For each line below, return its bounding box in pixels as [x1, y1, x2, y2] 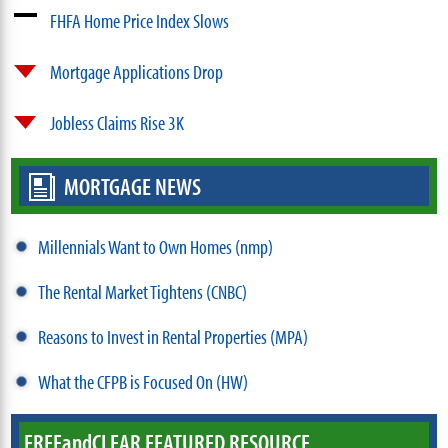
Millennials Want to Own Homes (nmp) [38, 233, 274, 259]
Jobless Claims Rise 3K [50, 109, 185, 135]
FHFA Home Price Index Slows [50, 7, 230, 33]
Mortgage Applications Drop [50, 58, 224, 84]
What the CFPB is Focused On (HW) [38, 368, 249, 394]
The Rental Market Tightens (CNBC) [38, 278, 248, 304]
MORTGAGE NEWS [64, 170, 202, 201]
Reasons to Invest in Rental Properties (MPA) [38, 323, 309, 349]
